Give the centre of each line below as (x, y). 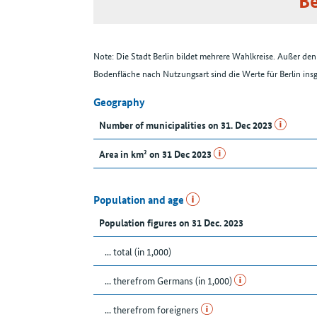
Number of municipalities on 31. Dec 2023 (187, 125)
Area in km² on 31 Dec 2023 (156, 154)
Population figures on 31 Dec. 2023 (171, 223)
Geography (119, 102)
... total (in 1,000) (138, 252)
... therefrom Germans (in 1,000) (169, 281)
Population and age (140, 200)
